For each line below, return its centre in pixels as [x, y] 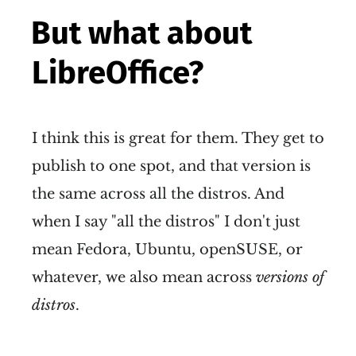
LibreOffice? [118, 73]
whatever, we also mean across [144, 277]
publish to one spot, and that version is [171, 166]
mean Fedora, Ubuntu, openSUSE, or [167, 249]
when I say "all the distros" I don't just [166, 221]
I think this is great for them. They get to [178, 138]
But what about [141, 33]
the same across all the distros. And [158, 193]
